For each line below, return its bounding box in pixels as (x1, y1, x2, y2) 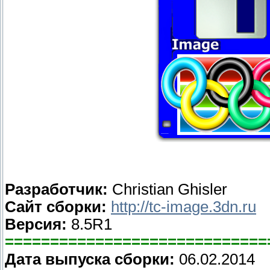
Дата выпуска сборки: (5, 251, 175, 268)
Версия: (5, 216, 67, 233)
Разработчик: (5, 181, 108, 198)
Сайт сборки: (5, 198, 107, 216)
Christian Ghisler (108, 181, 227, 198)
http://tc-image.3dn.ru (111, 198, 256, 216)
